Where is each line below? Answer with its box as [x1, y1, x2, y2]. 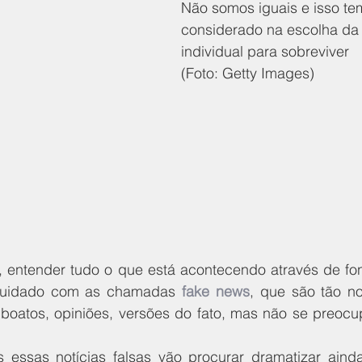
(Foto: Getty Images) [181, 63, 314, 82]
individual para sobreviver [181, 41, 353, 61]
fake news [182, 281, 250, 301]
